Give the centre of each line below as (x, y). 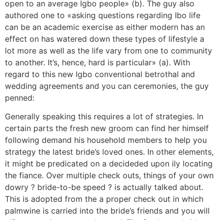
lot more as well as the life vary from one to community (109, 51)
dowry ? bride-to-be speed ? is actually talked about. (104, 187)
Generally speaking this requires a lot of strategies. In (104, 117)
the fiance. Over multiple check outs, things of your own (109, 176)
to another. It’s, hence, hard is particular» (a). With (97, 62)
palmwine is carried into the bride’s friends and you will (107, 211)
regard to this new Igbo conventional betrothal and (100, 74)
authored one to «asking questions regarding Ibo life (103, 15)
